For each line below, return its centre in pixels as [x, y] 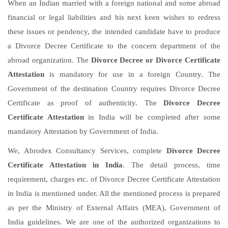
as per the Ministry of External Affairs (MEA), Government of [114, 208]
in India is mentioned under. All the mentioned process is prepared [114, 194]
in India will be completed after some [152, 117]
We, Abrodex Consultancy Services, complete [87, 151]
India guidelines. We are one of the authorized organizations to [114, 222]
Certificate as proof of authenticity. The [86, 103]
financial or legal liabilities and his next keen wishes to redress [114, 18]
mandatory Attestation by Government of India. [83, 132]
